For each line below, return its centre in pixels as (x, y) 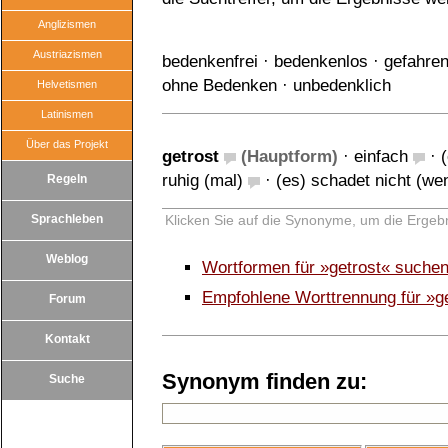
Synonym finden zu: (264, 381)
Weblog (67, 259)
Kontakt (67, 339)
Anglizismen (67, 24)
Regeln (67, 179)
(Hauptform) (287, 156)
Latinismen (67, 114)
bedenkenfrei (210, 61)
